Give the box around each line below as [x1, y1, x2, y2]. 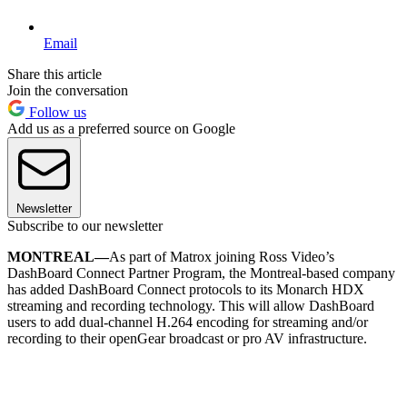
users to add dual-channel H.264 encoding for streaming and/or [7, 313, 368, 330]
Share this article [7, 65, 102, 82]
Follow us [25, 104, 86, 120]
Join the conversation [7, 82, 128, 98]
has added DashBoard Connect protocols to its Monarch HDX [7, 281, 364, 297]
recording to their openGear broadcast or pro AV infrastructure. [7, 330, 367, 346]
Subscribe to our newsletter [7, 217, 163, 233]
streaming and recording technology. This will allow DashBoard [7, 297, 374, 313]
